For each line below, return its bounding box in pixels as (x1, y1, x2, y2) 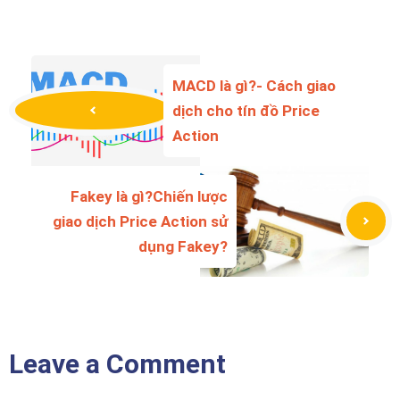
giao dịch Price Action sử (53, 212, 228, 230)
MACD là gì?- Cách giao (172, 76, 336, 95)
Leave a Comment (9, 347, 226, 379)
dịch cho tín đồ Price (172, 101, 320, 120)
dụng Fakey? (138, 237, 228, 255)
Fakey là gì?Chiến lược (71, 187, 228, 205)
